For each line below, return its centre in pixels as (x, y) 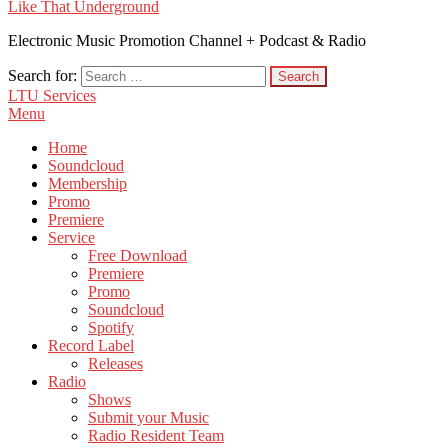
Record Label (91, 345)
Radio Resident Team (156, 435)
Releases (115, 363)
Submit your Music (148, 417)
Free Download (137, 255)
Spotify (111, 327)
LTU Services (52, 95)
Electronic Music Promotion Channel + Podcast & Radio (187, 40)
